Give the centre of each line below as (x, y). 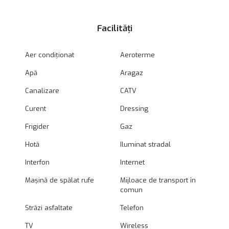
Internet (133, 163)
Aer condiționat (49, 55)
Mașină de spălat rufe (59, 180)
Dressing (134, 109)
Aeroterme (138, 55)
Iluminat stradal (146, 145)
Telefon (132, 208)
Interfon (37, 163)
